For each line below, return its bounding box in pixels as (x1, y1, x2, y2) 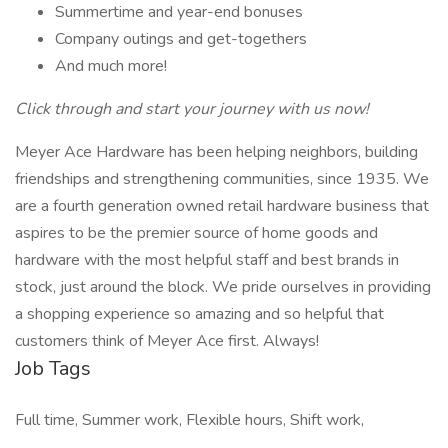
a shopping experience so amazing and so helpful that (15, 303, 384, 325)
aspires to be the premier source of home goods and (15, 222, 378, 244)
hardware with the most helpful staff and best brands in (15, 249, 399, 271)
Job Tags (15, 355, 91, 382)
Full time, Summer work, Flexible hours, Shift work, (15, 409, 364, 431)
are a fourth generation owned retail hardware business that (15, 195, 429, 217)
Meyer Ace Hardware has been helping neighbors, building (15, 141, 418, 163)
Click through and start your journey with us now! (15, 98, 369, 120)
